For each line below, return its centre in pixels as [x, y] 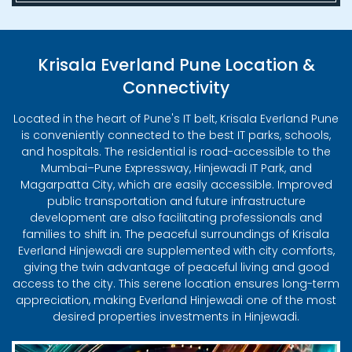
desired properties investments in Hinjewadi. [176, 317]
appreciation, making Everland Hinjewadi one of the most [176, 301]
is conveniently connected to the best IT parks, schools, [176, 136]
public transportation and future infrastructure [176, 202]
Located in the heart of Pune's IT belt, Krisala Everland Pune [176, 119]
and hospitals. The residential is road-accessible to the [176, 152]
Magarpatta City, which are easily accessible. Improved [176, 185]
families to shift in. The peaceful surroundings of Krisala [176, 235]
